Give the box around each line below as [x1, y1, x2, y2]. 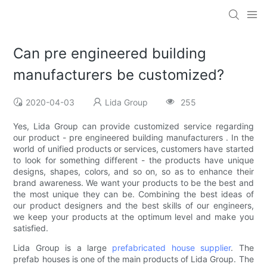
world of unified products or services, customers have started [13, 144, 254, 154]
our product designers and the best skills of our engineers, [13, 200, 254, 211]
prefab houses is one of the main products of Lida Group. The [13, 254, 254, 265]
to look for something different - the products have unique [13, 155, 254, 166]
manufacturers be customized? [13, 66, 225, 84]
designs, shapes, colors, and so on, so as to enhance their [13, 166, 254, 177]
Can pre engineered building [13, 45, 207, 63]
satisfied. [13, 223, 49, 234]
